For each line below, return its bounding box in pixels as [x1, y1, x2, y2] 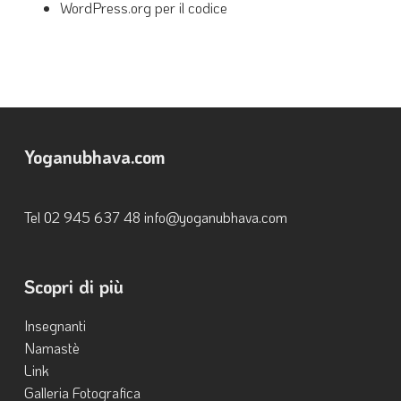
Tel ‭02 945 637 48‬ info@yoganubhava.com [23, 208, 287, 226]
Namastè [23, 338, 80, 357]
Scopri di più [23, 275, 124, 298]
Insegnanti [23, 316, 86, 335]
